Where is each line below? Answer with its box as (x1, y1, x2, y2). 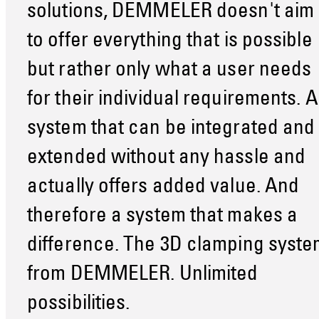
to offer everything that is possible (27, 31, 313, 53)
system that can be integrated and (27, 119, 315, 140)
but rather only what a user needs (27, 61, 312, 82)
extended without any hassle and (27, 148, 306, 169)
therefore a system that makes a (27, 206, 298, 228)
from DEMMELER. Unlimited (27, 265, 258, 286)
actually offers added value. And (27, 177, 300, 199)
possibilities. (27, 294, 130, 315)
